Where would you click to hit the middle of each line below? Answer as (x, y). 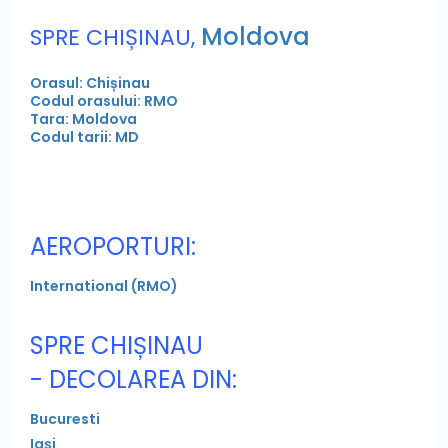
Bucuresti (65, 419)
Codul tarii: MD (84, 137)
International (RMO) (104, 286)
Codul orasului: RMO (104, 101)
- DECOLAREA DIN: (133, 380)
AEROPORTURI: (113, 247)
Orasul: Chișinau (90, 83)
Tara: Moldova (83, 119)
